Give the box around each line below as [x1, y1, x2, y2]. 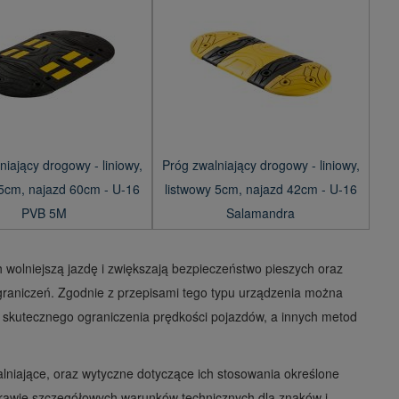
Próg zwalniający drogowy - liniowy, [161, 156, 360, 175]
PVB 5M [20, 204, 67, 223]
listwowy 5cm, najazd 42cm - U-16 [164, 180, 357, 199]
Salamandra [226, 204, 296, 223]
